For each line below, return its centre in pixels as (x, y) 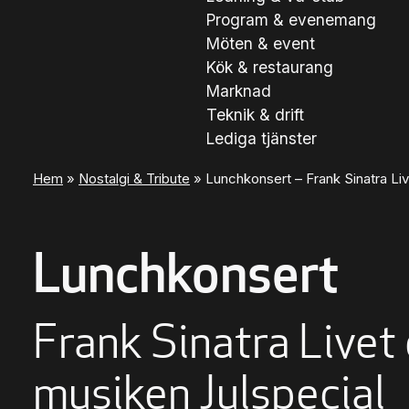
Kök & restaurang (269, 67)
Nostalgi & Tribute (134, 178)
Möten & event (260, 43)
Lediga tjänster (261, 138)
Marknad (238, 90)
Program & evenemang (291, 19)
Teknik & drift (255, 114)
